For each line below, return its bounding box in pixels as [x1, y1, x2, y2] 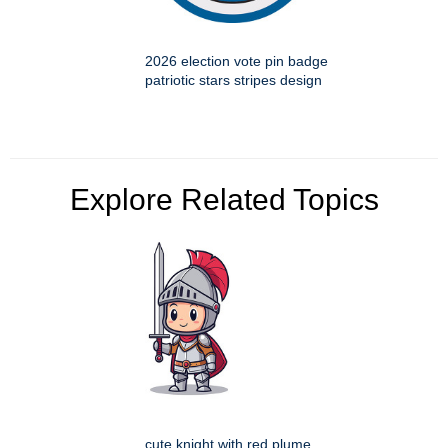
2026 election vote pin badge [145, 53, 328, 70]
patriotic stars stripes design [145, 72, 322, 89]
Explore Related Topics [69, 183, 379, 217]
